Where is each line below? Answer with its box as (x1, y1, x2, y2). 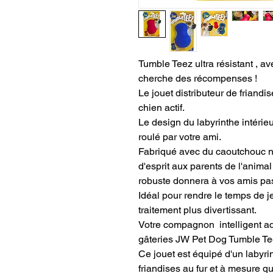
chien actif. (138, 102, 185, 114)
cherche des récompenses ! (138, 73, 260, 85)
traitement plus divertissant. (138, 204, 257, 216)
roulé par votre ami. (138, 131, 221, 143)
